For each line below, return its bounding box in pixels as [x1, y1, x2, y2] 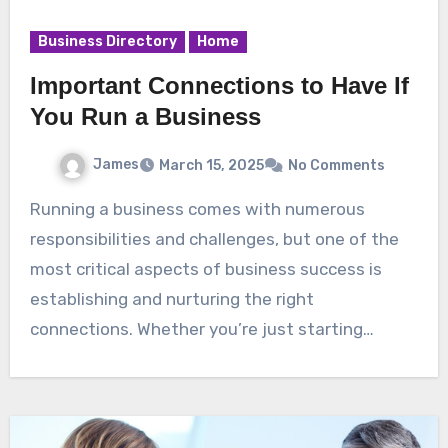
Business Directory [37, 33, 177, 51]
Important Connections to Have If [29, 72, 409, 100]
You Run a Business [29, 103, 261, 131]
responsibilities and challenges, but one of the [29, 229, 399, 250]
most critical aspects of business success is [29, 259, 382, 280]
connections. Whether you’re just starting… [29, 319, 374, 340]
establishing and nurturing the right [29, 289, 314, 310]
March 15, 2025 [159, 157, 264, 175]
